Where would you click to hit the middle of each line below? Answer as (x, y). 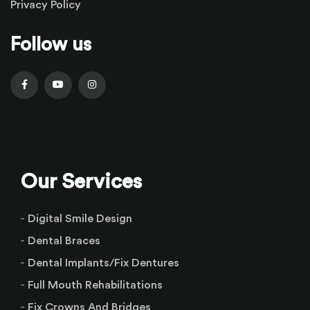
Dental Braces (64, 241)
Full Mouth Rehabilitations (95, 285)
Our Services (81, 182)
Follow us (51, 45)
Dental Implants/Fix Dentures (103, 263)
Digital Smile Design (80, 219)
